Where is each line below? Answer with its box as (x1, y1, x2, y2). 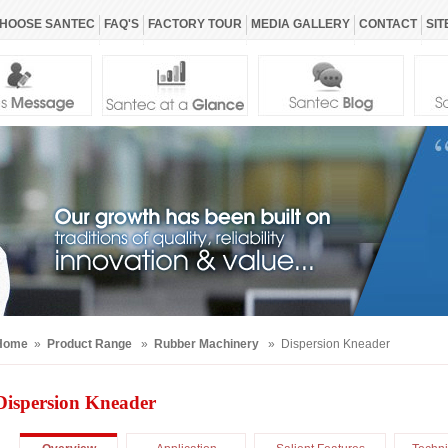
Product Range (47, 337, 132, 351)
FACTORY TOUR (148, 17, 242, 31)
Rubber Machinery (154, 337, 259, 351)
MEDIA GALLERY (251, 17, 350, 31)
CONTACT (359, 17, 417, 31)
